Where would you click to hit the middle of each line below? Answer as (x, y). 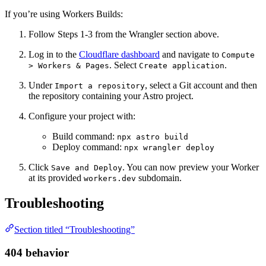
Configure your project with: (82, 116)
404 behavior (37, 252)
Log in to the (54, 55)
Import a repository (100, 86)
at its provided (56, 178)
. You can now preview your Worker (191, 167)
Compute (238, 55)
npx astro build (153, 137)
